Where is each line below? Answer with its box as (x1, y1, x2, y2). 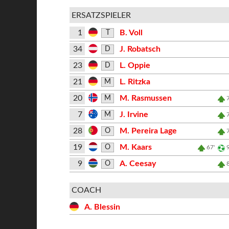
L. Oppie (119, 61, 150, 70)
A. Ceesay (119, 159, 156, 168)
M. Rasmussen (119, 94, 172, 102)
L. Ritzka (119, 78, 150, 86)
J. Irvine (119, 110, 148, 119)
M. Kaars (119, 143, 152, 151)
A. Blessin (84, 203, 120, 211)
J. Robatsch (119, 45, 161, 53)
